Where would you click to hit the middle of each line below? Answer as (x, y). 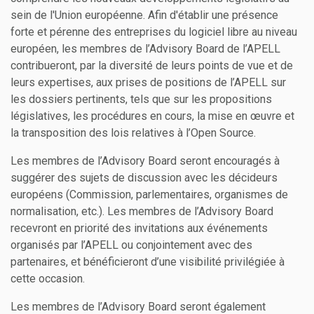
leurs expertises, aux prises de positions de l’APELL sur (148, 83)
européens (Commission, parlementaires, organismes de (149, 195)
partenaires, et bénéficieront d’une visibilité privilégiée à (148, 262)
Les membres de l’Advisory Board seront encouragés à (145, 161)
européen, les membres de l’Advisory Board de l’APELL (145, 49)
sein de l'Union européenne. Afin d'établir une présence (144, 15)
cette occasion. (48, 279)
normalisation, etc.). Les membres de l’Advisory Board (142, 212)
